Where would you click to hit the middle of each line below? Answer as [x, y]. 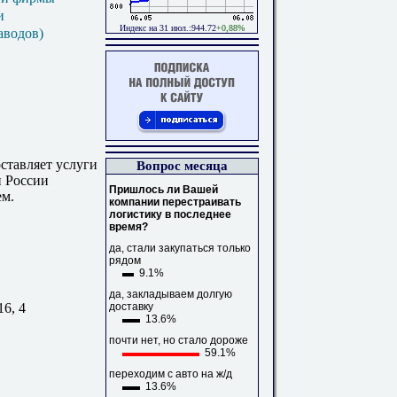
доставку [131, 307]
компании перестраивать [175, 202]
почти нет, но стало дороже [179, 340]
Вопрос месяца [182, 166]
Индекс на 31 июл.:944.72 [167, 28]
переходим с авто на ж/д [171, 374]
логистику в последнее [170, 214]
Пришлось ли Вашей [163, 190]
